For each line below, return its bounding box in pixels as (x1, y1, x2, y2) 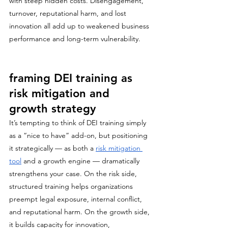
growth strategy (9, 102, 96, 116)
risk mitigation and (9, 87, 113, 100)
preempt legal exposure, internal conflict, (9, 194, 144, 204)
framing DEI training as (9, 71, 136, 85)
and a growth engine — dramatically (21, 156, 141, 165)
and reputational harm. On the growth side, (9, 207, 152, 216)
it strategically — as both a (9, 144, 96, 153)
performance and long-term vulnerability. (9, 34, 140, 43)
